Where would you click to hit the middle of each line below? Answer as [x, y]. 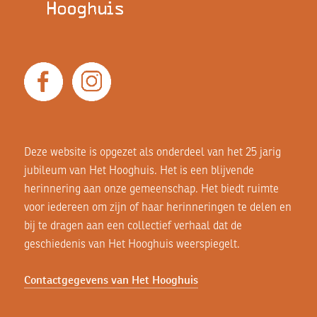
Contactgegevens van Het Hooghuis [111, 279]
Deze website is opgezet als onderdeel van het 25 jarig [152, 151]
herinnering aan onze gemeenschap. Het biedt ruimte [151, 188]
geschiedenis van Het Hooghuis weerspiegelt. [132, 243]
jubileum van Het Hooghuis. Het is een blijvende [139, 170]
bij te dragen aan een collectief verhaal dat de [133, 225]
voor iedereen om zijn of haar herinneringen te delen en [157, 207]
